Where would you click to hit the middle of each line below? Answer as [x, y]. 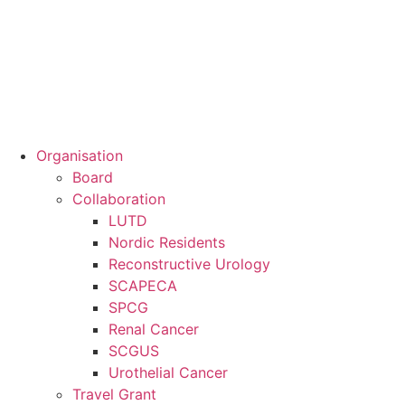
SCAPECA [143, 286]
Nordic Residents [167, 242]
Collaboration [119, 199]
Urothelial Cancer [168, 372]
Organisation [80, 155]
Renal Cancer [154, 329]
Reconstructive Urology [189, 264]
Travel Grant [114, 394]
